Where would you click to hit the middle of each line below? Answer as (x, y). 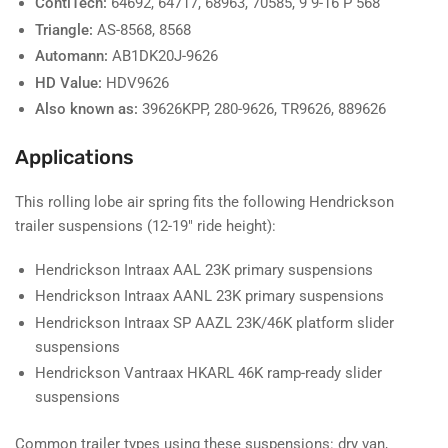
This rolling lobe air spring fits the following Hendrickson (204, 201)
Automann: (71, 56)
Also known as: (86, 109)
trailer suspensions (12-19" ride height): (145, 225)
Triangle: (64, 29)
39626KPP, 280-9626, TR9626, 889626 (262, 109)
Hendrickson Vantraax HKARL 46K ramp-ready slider (208, 373)
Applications (74, 156)
